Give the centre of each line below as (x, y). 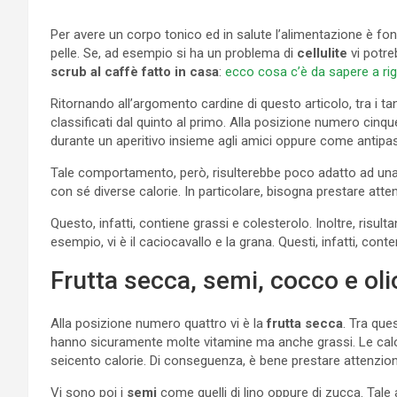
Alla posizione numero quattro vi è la (157, 323)
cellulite (322, 53)
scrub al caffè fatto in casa (135, 71)
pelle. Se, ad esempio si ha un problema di (174, 53)
